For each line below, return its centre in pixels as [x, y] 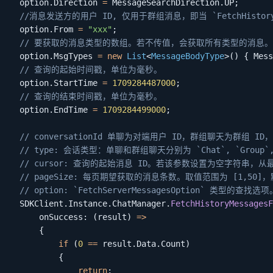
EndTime [73, 109]
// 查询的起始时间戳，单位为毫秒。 [91, 69]
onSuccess [61, 217]
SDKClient [37, 203]
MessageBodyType [188, 56]
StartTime [78, 83]
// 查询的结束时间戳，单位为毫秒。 [91, 96]
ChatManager [139, 203]
